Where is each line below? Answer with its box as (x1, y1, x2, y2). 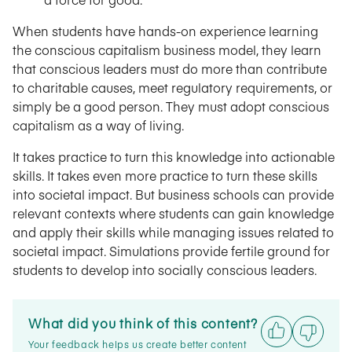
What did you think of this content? (28, 314, 258, 332)
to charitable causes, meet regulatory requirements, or (13, 79, 332, 96)
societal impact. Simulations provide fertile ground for (13, 242, 330, 259)
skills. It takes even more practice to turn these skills (13, 167, 317, 184)
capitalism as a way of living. (13, 116, 184, 134)
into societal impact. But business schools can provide (13, 185, 334, 203)
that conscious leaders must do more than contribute (13, 60, 327, 77)
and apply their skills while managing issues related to (13, 223, 334, 240)
